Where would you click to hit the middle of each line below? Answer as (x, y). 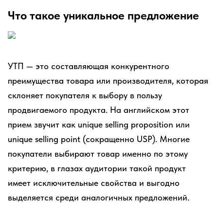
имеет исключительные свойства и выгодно (94, 183)
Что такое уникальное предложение (103, 15)
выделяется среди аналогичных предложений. (99, 197)
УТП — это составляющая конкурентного (89, 66)
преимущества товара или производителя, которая (108, 81)
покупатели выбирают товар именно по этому (98, 154)
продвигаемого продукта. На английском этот (99, 110)
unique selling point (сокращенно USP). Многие (99, 139)
